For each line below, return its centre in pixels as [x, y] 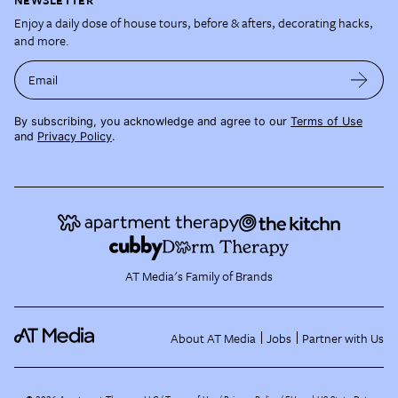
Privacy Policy [75, 136]
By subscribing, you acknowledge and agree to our [151, 121]
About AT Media [213, 338]
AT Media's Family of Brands [199, 275]
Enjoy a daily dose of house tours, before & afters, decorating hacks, [194, 22]
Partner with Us [343, 338]
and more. [42, 40]
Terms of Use [326, 121]
